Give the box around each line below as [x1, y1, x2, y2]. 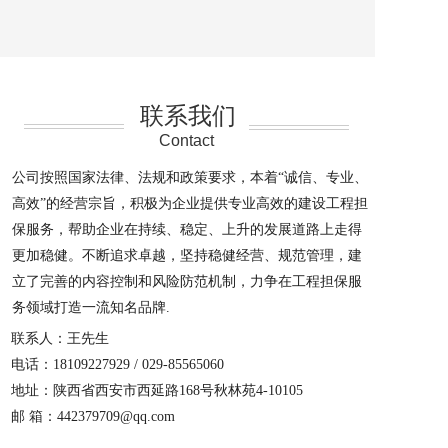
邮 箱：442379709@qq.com [11, 409, 175, 424]
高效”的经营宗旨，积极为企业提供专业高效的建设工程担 [12, 196, 368, 211]
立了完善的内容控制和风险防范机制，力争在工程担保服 [12, 274, 362, 289]
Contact [159, 132, 214, 149]
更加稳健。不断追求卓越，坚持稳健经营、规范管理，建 [12, 248, 362, 263]
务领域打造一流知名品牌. [12, 300, 170, 315]
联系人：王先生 [11, 331, 109, 346]
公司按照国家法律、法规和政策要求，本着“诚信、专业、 [12, 170, 368, 185]
